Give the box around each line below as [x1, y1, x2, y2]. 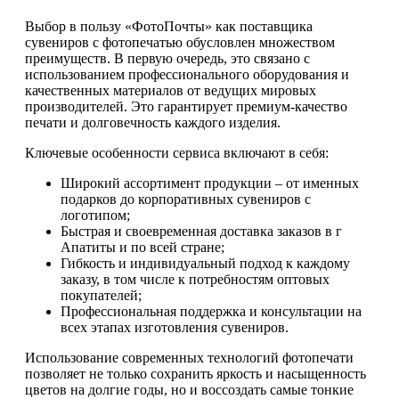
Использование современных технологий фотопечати [25, 350, 354, 366]
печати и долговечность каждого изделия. [25, 115, 281, 131]
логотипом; [61, 208, 130, 224]
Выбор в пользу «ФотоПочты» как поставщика [25, 19, 313, 35]
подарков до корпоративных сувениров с [61, 191, 311, 208]
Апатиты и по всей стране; [61, 240, 224, 256]
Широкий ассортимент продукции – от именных [61, 175, 359, 191]
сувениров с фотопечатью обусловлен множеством [25, 35, 335, 51]
